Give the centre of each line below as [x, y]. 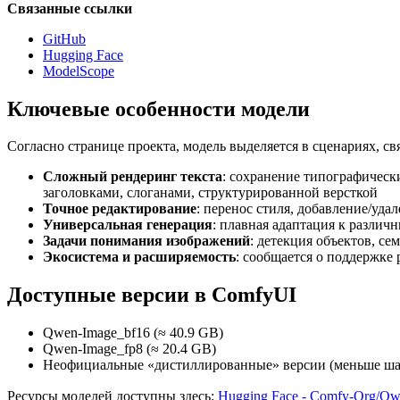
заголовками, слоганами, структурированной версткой [210, 193]
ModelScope [79, 71]
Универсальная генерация [128, 225]
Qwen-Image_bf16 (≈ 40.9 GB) [133, 333]
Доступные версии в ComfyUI [152, 295]
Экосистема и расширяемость [139, 257]
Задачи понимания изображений [146, 241]
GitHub [64, 38]
